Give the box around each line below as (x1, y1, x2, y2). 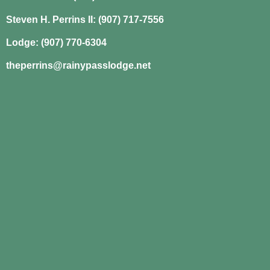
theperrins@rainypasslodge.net (6, 60, 151, 71)
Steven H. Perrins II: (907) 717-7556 (6, 14, 164, 25)
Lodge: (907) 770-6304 (6, 37, 107, 48)
